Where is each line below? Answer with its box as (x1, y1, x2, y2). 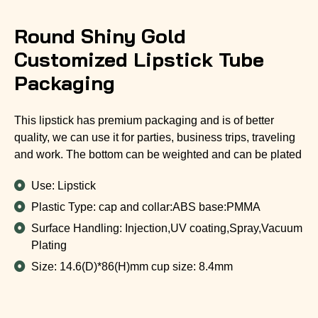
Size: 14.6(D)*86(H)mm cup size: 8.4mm (31, 260, 233, 273)
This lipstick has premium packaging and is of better (14, 114, 274, 126)
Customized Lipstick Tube (14, 46, 264, 72)
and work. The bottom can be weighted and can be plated (14, 148, 302, 160)
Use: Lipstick (31, 179, 96, 192)
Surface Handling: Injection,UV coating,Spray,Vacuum (31, 221, 302, 234)
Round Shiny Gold (14, 23, 186, 48)
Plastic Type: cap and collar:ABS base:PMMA (31, 200, 261, 213)
